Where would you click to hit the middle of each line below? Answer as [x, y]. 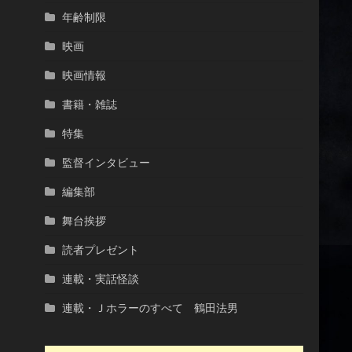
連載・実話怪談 [100, 279]
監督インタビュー [106, 162]
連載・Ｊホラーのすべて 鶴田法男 [150, 308]
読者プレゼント [100, 249]
